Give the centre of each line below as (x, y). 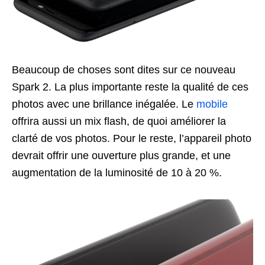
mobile (212, 104)
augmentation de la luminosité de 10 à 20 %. (117, 172)
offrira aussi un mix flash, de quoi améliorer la (119, 121)
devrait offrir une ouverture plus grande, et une (121, 155)
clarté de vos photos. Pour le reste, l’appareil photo (132, 138)
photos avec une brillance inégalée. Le (104, 104)
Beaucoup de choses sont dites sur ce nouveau (124, 70)
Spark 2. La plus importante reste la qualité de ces (130, 87)
